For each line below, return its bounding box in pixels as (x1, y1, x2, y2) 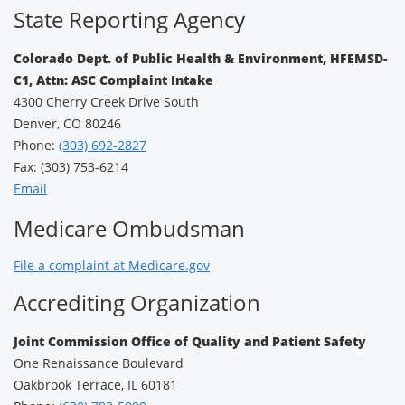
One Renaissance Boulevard (14, 354, 184, 372)
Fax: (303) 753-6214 (14, 158, 128, 175)
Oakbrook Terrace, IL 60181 (14, 376, 177, 393)
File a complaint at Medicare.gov (14, 257, 210, 274)
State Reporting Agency (14, 5, 245, 34)
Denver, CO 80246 (14, 115, 121, 132)
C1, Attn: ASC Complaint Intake (14, 71, 213, 89)
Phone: (14, 137, 59, 154)
